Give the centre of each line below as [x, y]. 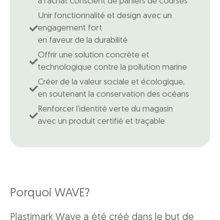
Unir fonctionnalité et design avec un [105, 16]
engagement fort [70, 28]
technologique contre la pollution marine [112, 68]
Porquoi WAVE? [50, 194]
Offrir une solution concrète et [94, 55]
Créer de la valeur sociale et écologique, [111, 82]
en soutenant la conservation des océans [113, 95]
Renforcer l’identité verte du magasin [105, 110]
